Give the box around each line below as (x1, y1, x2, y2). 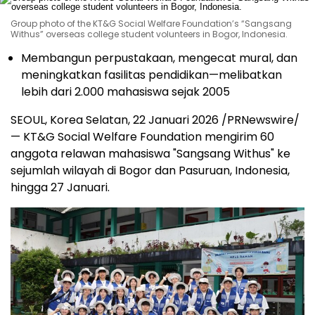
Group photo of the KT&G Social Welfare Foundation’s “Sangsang (11, 17, 292, 30)
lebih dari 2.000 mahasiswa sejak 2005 (21, 83, 230, 100)
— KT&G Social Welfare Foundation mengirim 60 (11, 128, 274, 145)
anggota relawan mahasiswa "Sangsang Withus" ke (11, 145, 290, 162)
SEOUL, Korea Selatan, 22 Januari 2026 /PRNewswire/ (11, 111, 300, 128)
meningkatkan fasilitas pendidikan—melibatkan (21, 66, 282, 83)
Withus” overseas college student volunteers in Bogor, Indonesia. (11, 27, 288, 40)
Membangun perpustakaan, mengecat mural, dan (21, 49, 297, 66)
